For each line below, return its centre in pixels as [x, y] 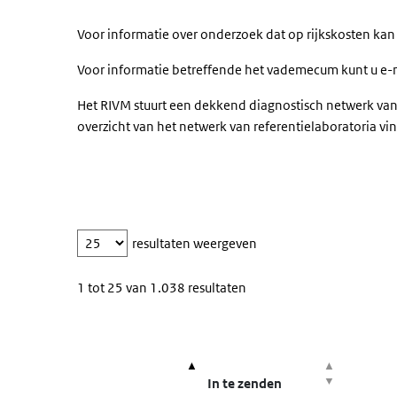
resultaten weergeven [195, 243]
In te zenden [245, 383]
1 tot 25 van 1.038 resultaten [162, 288]
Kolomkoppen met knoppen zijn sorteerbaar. [208, 329]
